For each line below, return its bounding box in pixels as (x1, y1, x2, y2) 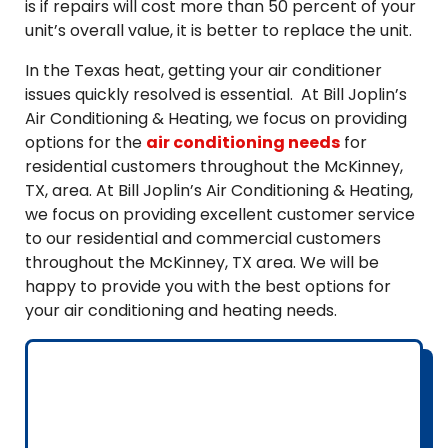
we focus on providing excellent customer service (25, 203, 415, 226)
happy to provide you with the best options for (25, 275, 391, 298)
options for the (25, 131, 146, 154)
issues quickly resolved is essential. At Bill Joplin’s (25, 83, 407, 106)
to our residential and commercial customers (25, 227, 381, 250)
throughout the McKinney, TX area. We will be (25, 251, 379, 274)
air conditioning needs (146, 131, 340, 154)
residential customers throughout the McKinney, (25, 155, 403, 178)
